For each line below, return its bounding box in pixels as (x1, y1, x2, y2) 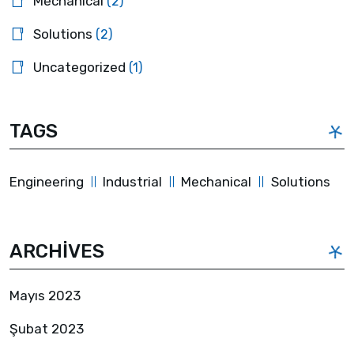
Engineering (9, 173, 84, 190)
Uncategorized (33, 58, 126, 75)
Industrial (103, 173, 163, 190)
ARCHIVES (9, 239, 104, 262)
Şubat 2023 (9, 320, 84, 337)
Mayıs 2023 (9, 287, 81, 303)
